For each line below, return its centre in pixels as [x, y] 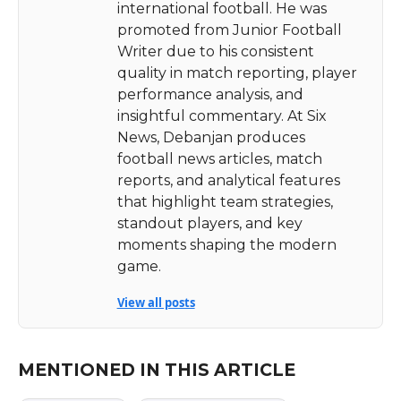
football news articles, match [219, 158]
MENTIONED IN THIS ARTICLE [156, 369]
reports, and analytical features [228, 180]
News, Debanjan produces [211, 137]
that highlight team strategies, [225, 201]
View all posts [156, 302]
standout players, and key [209, 223]
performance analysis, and [210, 94]
